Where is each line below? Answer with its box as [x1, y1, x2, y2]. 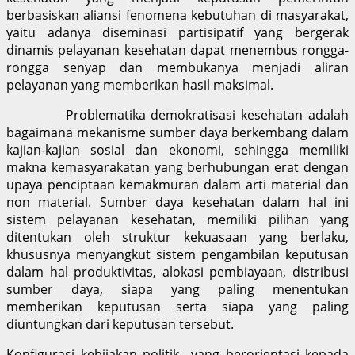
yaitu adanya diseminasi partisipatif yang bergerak [6, 23, 349, 41]
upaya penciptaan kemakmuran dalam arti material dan [6, 175, 349, 193]
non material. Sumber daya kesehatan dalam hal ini [6, 193, 349, 211]
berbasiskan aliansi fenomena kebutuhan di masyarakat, [6, 6, 349, 24]
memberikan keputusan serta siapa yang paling [6, 297, 349, 315]
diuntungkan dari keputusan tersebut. [6, 315, 234, 333]
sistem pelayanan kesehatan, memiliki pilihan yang [6, 210, 349, 228]
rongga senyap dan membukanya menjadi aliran [6, 58, 349, 76]
